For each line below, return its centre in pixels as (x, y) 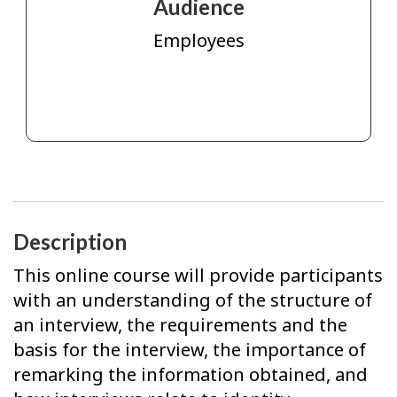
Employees (198, 41)
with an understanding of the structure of (193, 300)
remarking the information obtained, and (191, 375)
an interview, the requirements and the (180, 325)
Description (70, 241)
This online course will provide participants (198, 276)
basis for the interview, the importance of (190, 350)
